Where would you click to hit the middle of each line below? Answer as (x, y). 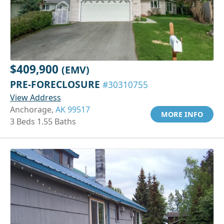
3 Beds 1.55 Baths (43, 121)
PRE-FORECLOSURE (56, 84)
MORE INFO (182, 114)
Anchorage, (33, 109)
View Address (35, 97)
